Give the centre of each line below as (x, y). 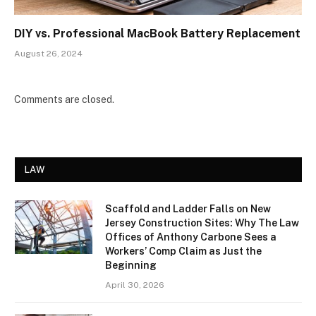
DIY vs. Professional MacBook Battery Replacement (157, 34)
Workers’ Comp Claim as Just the (183, 251)
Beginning (131, 266)
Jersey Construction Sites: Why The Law (202, 223)
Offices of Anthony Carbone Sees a (191, 237)
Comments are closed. (64, 100)
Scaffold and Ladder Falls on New (188, 209)
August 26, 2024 (48, 54)
